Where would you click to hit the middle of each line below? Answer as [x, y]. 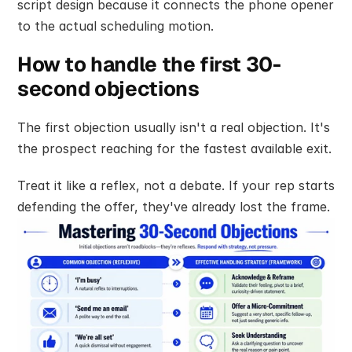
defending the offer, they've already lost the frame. [174, 207]
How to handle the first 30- [149, 65]
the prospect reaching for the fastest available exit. [174, 149]
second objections [108, 89]
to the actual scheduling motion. [115, 26]
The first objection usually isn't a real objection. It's [174, 128]
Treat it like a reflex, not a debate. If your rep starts [176, 186]
